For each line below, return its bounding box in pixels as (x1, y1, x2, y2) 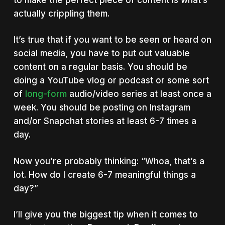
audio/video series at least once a (66, 89, 211, 99)
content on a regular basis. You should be (13, 62, 187, 72)
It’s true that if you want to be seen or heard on (13, 35, 211, 45)
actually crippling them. (13, 8, 109, 19)
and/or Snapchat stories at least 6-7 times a (13, 116, 196, 126)
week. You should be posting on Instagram (13, 102, 190, 113)
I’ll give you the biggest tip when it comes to (13, 209, 198, 219)
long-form (25, 89, 67, 99)
